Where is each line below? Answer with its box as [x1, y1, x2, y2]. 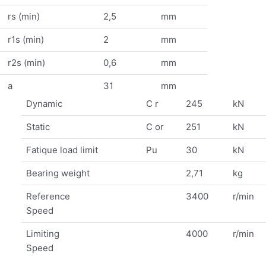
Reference [26, 191, 70, 202]
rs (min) [7, 11, 40, 22]
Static [26, 121, 50, 133]
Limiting [26, 228, 59, 240]
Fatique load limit [26, 144, 98, 156]
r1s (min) [7, 34, 44, 45]
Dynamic [26, 98, 62, 110]
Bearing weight [26, 167, 90, 179]
